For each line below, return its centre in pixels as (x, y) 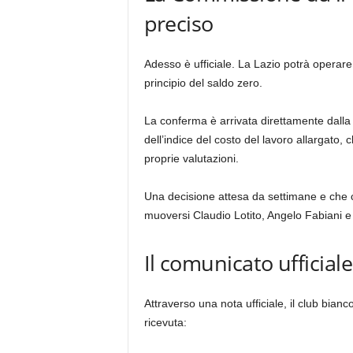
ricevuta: (165, 322)
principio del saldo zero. (203, 83)
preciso (178, 23)
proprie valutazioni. (191, 158)
